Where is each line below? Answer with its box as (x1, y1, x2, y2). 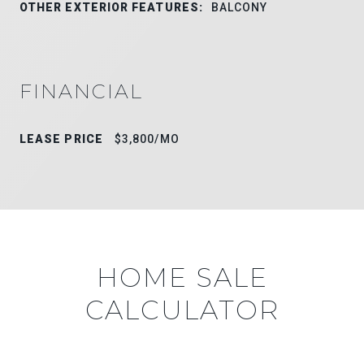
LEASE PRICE (19, 132, 103, 145)
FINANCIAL (19, 79, 143, 103)
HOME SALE (96, 261, 268, 293)
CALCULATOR (84, 293, 279, 326)
